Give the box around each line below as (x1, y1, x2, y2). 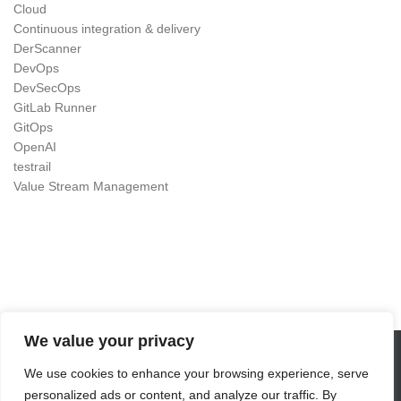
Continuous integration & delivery (13, 21, 200, 37)
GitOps (13, 120, 53, 135)
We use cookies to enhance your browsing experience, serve (24, 366, 369, 380)
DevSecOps (13, 81, 81, 96)
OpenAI (13, 140, 56, 155)
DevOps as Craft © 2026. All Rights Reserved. (71, 377, 330, 392)
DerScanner (13, 41, 81, 56)
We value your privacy (24, 332, 194, 350)
